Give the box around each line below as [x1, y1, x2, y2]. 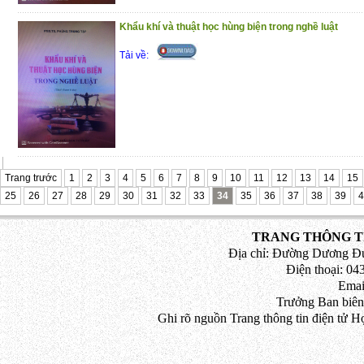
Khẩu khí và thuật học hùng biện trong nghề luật [119, 21, 338, 32]
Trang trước [5, 172, 57, 184]
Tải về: [119, 50, 149, 61]
